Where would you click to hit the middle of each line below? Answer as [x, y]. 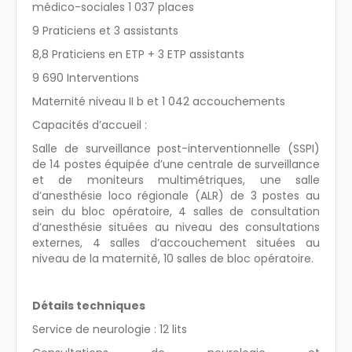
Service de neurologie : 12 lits [110, 329]
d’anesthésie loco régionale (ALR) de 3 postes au [176, 195]
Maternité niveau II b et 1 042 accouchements [159, 101]
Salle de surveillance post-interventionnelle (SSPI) [176, 148]
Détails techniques [89, 305]
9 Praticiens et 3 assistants [105, 30]
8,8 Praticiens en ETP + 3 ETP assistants [138, 54]
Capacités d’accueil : [90, 125]
